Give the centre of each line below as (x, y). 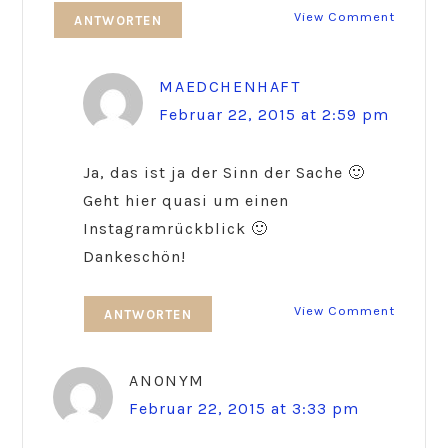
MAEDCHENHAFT (230, 87)
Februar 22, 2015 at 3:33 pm (244, 409)
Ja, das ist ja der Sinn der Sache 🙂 (224, 173)
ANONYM (167, 381)
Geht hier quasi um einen (186, 201)
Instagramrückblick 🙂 (176, 229)
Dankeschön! (135, 257)
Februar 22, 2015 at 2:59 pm (274, 115)
